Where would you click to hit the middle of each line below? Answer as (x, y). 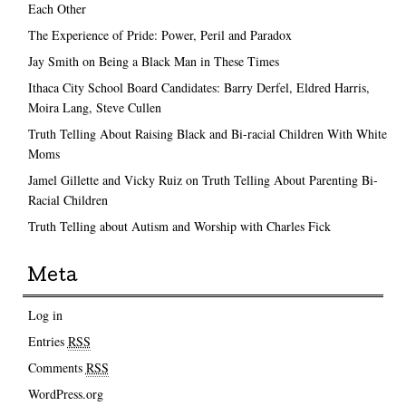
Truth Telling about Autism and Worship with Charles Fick (179, 227)
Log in (45, 315)
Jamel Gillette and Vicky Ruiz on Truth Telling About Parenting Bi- (203, 180)
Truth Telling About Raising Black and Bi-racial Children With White (207, 134)
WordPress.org (65, 394)
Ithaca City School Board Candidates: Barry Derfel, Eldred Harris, (198, 88)
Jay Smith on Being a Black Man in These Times (153, 62)
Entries (48, 342)
